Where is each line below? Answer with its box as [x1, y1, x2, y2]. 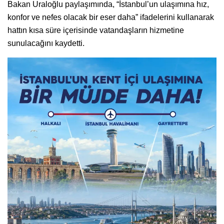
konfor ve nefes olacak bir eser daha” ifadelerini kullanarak [7, 12, 214, 21]
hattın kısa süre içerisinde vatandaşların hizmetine [7, 25, 184, 34]
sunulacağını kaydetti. [7, 38, 84, 47]
